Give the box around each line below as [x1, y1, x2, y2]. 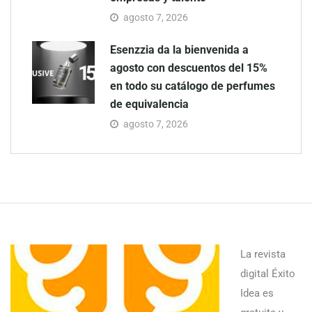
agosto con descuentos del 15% [110, 61, 267, 75]
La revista [240, 247, 286, 260]
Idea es [240, 286, 274, 299]
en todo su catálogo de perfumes [110, 79, 275, 93]
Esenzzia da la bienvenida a [110, 42, 249, 56]
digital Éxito [240, 267, 295, 280]
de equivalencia [110, 97, 189, 111]
